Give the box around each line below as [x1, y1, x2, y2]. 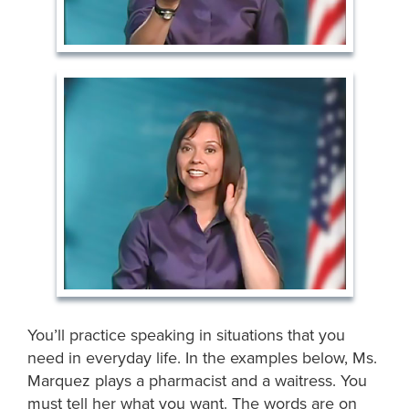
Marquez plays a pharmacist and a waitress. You [27, 370, 368, 391]
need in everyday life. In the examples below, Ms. [27, 347, 378, 368]
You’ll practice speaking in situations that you [27, 324, 346, 345]
